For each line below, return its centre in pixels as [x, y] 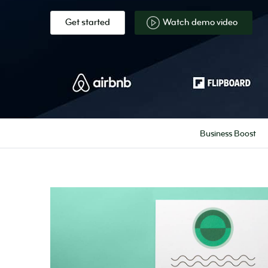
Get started [88, 22]
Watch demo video [200, 22]
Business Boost [228, 134]
